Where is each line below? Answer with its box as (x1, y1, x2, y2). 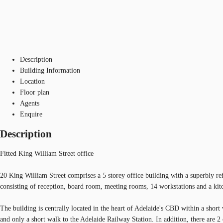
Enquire (20, 110, 42, 118)
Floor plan (20, 88, 49, 96)
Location (20, 77, 45, 85)
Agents (20, 99, 39, 107)
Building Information (20, 66, 80, 74)
